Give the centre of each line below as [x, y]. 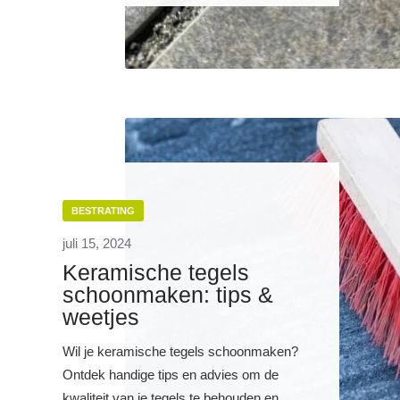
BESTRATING [103, 211]
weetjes [101, 317]
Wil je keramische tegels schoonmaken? [180, 352]
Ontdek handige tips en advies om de [171, 375]
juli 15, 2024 [97, 244]
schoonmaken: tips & [168, 295]
